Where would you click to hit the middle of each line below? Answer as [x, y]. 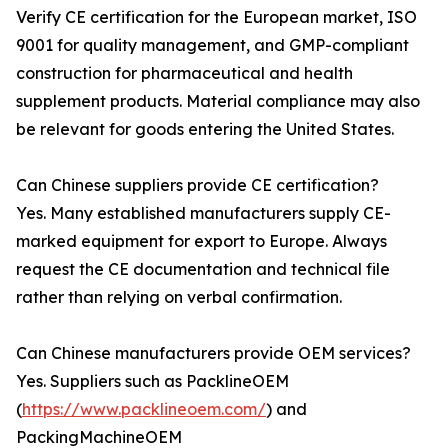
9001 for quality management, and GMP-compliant [212, 45]
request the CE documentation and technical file [203, 269]
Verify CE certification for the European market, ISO [216, 17]
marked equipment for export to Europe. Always [201, 241]
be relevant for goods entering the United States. [205, 129]
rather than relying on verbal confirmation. [179, 297]
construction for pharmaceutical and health [184, 73]
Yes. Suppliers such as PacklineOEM [152, 381]
